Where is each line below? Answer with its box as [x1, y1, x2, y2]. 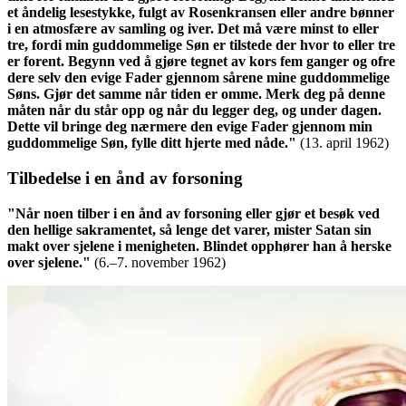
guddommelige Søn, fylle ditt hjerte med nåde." [7, 135, 296, 151]
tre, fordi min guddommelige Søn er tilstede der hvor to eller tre [7, 37, 395, 53]
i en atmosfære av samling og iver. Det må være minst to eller [7, 21, 379, 37]
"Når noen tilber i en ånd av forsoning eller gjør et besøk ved [7, 205, 380, 221]
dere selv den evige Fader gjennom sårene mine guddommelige [7, 70, 390, 86]
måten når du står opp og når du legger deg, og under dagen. [7, 102, 382, 119]
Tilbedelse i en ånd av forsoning [7, 169, 243, 188]
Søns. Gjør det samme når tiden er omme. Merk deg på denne [7, 86, 385, 102]
